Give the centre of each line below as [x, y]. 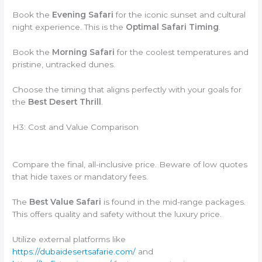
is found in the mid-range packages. [174, 201]
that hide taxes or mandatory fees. [80, 176]
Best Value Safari [65, 201]
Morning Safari [84, 52]
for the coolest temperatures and [182, 52]
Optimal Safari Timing [173, 27]
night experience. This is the [69, 27]
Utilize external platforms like [69, 239]
